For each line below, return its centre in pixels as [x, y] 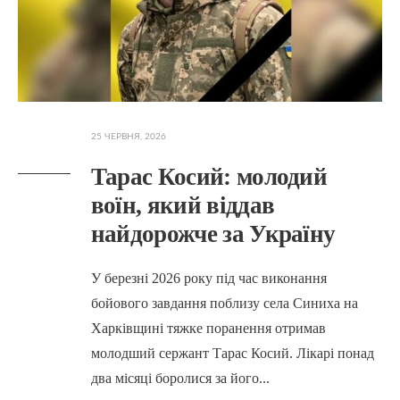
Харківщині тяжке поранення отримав [208, 329]
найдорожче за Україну [213, 234]
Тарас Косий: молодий [209, 177]
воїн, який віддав [183, 206]
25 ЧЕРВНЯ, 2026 [128, 137]
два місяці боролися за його [175, 379]
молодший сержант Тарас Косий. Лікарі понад [232, 354]
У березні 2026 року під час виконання [208, 279]
